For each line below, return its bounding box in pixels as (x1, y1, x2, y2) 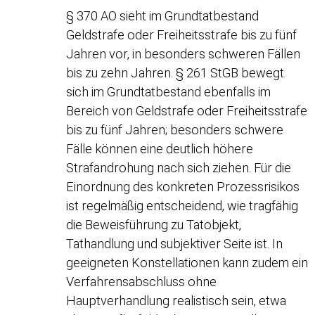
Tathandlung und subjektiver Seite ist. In (66, 236, 283, 251)
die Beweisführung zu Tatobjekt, (66, 217, 242, 232)
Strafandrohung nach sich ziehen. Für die (66, 160, 292, 175)
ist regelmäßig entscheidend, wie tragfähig (66, 198, 299, 213)
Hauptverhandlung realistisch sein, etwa (66, 292, 287, 308)
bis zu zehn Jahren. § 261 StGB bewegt (66, 65, 285, 80)
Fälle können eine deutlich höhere (66, 141, 254, 156)
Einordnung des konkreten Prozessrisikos (66, 179, 300, 194)
